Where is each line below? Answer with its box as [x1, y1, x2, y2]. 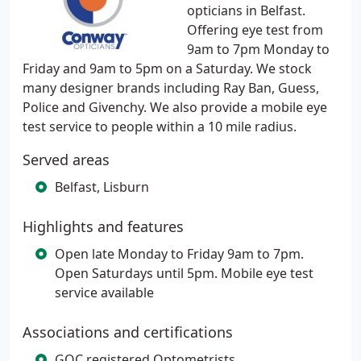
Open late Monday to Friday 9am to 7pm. [55, 245, 304, 263]
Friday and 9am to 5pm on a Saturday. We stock [23, 60, 312, 77]
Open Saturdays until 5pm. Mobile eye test [55, 264, 313, 282]
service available [55, 284, 154, 301]
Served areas [23, 150, 110, 169]
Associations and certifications [23, 322, 233, 342]
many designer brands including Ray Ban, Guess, [23, 79, 319, 97]
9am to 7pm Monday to [187, 40, 330, 58]
